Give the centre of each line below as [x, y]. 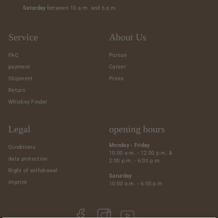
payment [19, 67]
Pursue [118, 55]
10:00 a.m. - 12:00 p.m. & [141, 153]
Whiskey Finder [28, 102]
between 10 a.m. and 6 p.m [81, 8]
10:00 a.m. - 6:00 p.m [136, 183]
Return [17, 90]
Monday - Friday [129, 145]
